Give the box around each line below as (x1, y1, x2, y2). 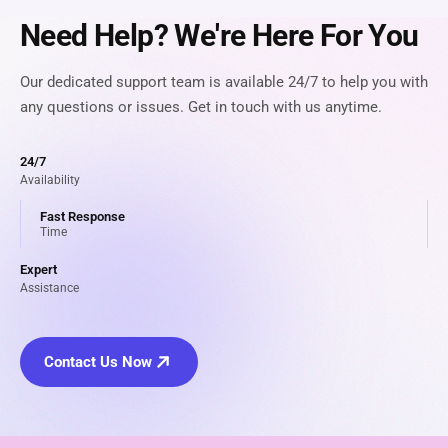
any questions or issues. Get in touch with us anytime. (20, 97, 382, 116)
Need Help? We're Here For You (20, 17, 419, 53)
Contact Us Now (44, 352, 152, 371)
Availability (20, 172, 80, 187)
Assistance (20, 280, 79, 295)
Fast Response (40, 208, 125, 224)
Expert (20, 261, 57, 277)
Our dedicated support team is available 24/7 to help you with (20, 72, 428, 91)
